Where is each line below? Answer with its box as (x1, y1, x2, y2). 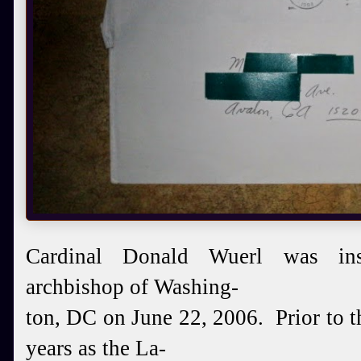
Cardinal (26, 244, 123, 268)
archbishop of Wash (26, 275, 202, 299)
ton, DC (26, 305, 103, 330)
